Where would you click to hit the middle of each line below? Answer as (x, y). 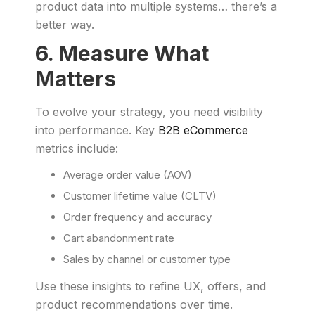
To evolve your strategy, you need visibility (149, 112)
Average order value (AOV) (128, 175)
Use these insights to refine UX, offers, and (150, 286)
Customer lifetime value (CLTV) (140, 196)
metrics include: (77, 148)
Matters (76, 79)
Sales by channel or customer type (147, 259)
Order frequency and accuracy (137, 217)
